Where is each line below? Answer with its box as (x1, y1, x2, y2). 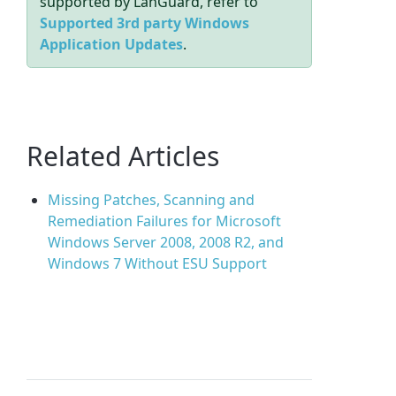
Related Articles (27, 138, 220, 175)
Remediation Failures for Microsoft (48, 211, 282, 232)
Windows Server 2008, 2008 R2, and (48, 232, 285, 253)
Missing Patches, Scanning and (48, 190, 255, 210)
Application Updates (40, 34, 184, 55)
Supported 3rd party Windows (40, 13, 250, 34)
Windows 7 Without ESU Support (48, 254, 268, 274)
